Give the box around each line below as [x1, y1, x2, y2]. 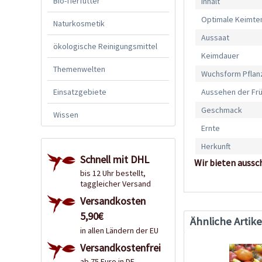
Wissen [53, 109, 78, 120]
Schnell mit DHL [80, 152, 149, 166]
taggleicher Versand [80, 178, 151, 189]
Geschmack [201, 105, 243, 116]
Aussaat [201, 32, 230, 43]
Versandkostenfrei [80, 240, 161, 254]
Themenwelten [53, 63, 105, 74]
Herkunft [201, 141, 231, 152]
